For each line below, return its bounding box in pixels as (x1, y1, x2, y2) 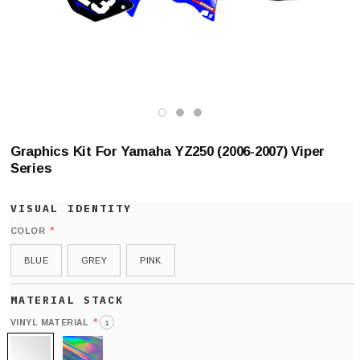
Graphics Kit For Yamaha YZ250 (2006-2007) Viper (10, 144, 325, 159)
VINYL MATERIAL (10, 317, 89, 327)
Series (10, 161, 52, 176)
